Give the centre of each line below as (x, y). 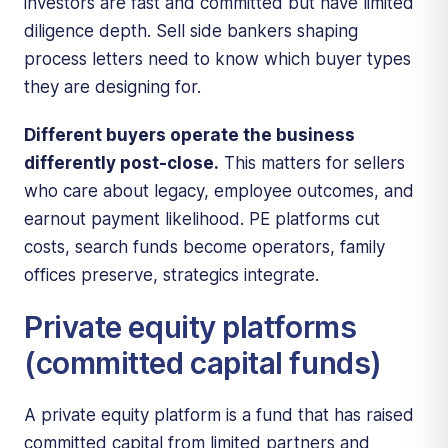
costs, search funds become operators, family (204, 246)
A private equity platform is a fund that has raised (219, 414)
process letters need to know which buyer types (217, 58)
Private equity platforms (190, 326)
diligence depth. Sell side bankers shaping (191, 30)
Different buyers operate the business (189, 134)
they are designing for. (112, 86)
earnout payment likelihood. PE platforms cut (202, 218)
